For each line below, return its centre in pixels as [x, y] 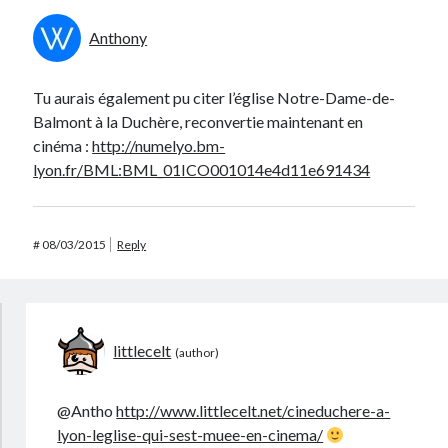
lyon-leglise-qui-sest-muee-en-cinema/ [190, 434]
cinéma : [63, 145]
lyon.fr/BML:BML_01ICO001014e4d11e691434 [202, 169]
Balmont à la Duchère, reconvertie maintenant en [198, 121]
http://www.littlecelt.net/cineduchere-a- [253, 410]
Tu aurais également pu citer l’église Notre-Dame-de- [214, 97]
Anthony [118, 37]
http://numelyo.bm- [159, 145]
